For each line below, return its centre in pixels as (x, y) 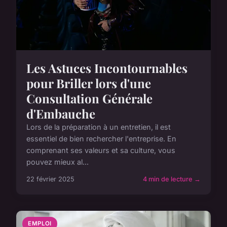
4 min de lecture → (172, 179)
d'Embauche (61, 114)
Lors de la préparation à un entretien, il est (99, 127)
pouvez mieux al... (58, 162)
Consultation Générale (89, 99)
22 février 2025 (50, 179)
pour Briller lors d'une (89, 83)
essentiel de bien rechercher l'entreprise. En (101, 139)
